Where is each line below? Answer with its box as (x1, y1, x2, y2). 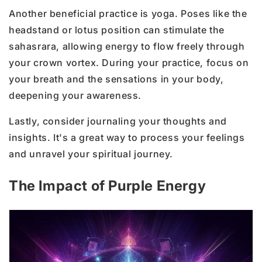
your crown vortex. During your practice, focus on (9, 56, 249, 68)
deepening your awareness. (9, 89, 142, 101)
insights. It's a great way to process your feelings (9, 131, 245, 143)
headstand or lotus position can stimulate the (9, 23, 225, 36)
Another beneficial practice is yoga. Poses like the (9, 7, 247, 19)
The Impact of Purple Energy (9, 177, 206, 194)
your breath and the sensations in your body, (9, 73, 224, 85)
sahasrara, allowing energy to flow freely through (9, 40, 245, 52)
